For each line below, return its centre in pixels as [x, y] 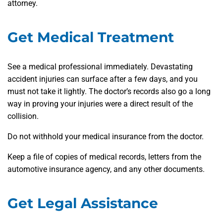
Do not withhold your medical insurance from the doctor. [106, 137]
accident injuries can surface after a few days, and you [103, 79]
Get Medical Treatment [91, 37]
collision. [23, 116]
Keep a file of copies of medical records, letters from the [104, 157]
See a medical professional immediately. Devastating [100, 67]
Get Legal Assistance [83, 203]
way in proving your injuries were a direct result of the [100, 104]
